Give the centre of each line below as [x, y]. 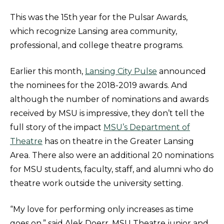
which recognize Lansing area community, [93, 31]
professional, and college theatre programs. [97, 45]
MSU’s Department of [147, 127]
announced [181, 71]
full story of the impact [57, 127]
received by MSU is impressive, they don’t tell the [107, 113]
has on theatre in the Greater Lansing [118, 141]
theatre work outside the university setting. [96, 183]
